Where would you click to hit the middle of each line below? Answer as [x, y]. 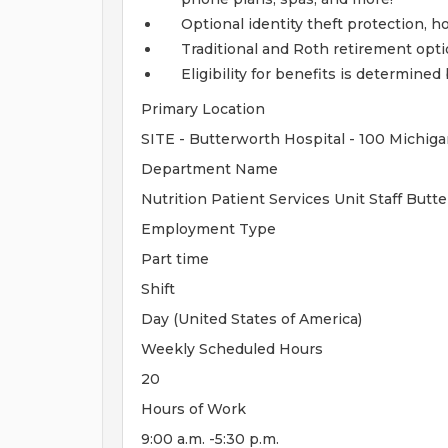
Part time [175, 259]
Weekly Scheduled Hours [232, 349]
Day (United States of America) [251, 319]
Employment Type [208, 229]
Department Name [209, 169]
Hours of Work [193, 409]
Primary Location [203, 109]
